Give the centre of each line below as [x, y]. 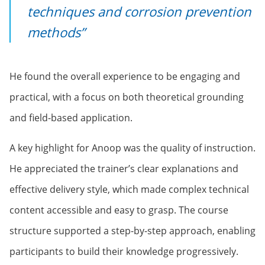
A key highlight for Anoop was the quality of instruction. [132, 148]
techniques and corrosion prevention [139, 11]
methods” [56, 32]
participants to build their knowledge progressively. [124, 251]
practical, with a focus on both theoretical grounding [127, 97]
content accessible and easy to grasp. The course [119, 210]
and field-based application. [71, 118]
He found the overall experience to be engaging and [125, 76]
